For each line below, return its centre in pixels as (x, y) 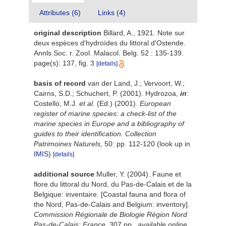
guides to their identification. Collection (95, 134)
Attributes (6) (60, 13)
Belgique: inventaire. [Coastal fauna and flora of (110, 194)
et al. (87, 103)
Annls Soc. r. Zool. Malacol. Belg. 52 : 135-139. (109, 53)
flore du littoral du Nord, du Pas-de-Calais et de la (113, 184)
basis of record (60, 83)
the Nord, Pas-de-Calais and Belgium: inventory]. (112, 204)
